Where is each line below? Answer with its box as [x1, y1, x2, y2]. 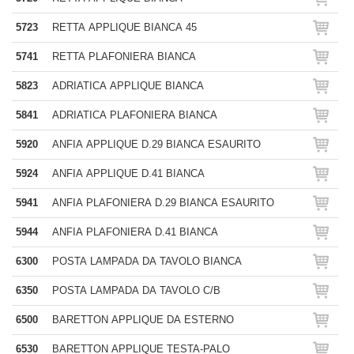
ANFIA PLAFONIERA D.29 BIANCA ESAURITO [52, 197, 274, 209]
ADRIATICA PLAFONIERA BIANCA [52, 109, 217, 121]
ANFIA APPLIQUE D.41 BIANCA [52, 168, 205, 179]
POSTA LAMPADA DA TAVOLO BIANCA [52, 255, 242, 267]
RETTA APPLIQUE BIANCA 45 [52, 21, 197, 33]
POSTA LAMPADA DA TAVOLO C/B [52, 284, 220, 296]
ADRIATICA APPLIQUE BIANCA [52, 80, 204, 92]
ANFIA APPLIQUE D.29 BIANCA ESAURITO [52, 138, 261, 150]
